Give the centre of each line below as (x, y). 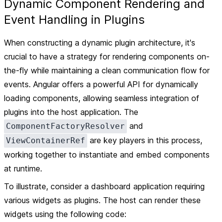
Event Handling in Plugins (74, 20)
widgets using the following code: (65, 214)
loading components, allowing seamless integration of (102, 98)
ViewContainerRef (46, 140)
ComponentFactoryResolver (65, 126)
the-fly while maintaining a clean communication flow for (107, 70)
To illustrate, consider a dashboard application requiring (104, 186)
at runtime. (23, 168)
